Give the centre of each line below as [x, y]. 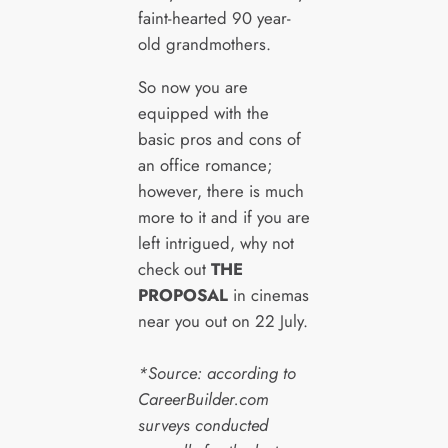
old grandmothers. [204, 44]
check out [174, 269]
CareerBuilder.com [203, 399]
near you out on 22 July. [222, 321]
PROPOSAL [182, 295]
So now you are [192, 87]
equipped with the [203, 113]
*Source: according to [216, 373]
